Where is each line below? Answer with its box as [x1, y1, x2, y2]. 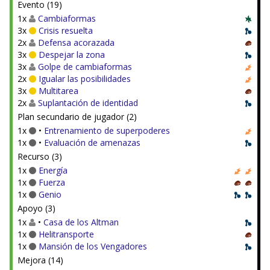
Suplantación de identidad [38, 97, 138, 108]
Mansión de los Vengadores [39, 240, 147, 252]
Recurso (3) [17, 151, 62, 162]
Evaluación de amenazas [44, 137, 140, 148]
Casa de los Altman [43, 216, 119, 228]
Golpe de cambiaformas [38, 61, 132, 72]
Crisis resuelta [39, 25, 93, 36]
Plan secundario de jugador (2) [17, 111, 137, 122]
